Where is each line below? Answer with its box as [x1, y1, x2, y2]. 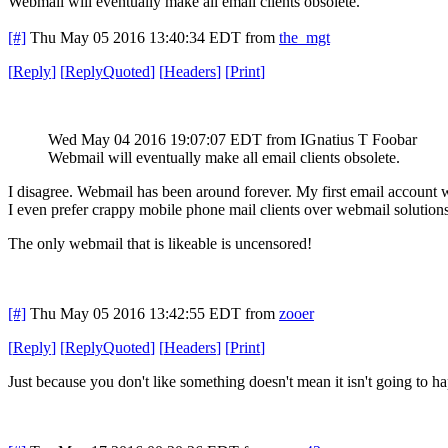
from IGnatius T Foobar [266, 130, 417, 148]
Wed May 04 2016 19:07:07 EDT [48, 130, 262, 148]
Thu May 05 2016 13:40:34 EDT [30, 28, 241, 46]
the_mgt [279, 28, 330, 46]
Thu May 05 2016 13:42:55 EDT [30, 304, 241, 322]
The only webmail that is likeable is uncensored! [8, 234, 312, 252]
